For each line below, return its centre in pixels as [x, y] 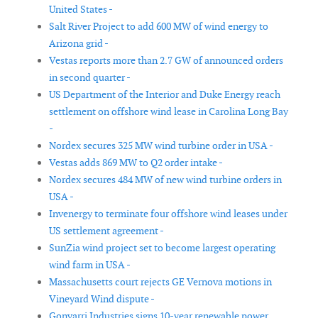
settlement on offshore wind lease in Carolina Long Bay [169, 112]
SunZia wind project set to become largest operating [162, 248]
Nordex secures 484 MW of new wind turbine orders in [165, 180]
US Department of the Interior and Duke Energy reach [165, 95]
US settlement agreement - [106, 231]
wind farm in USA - [90, 265]
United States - [81, 10]
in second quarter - [90, 78]
